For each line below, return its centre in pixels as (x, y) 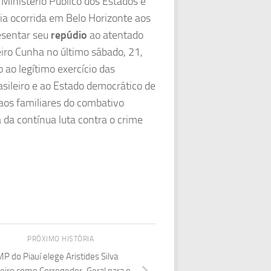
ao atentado (115, 35)
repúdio (69, 35)
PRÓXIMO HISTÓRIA (62, 239)
